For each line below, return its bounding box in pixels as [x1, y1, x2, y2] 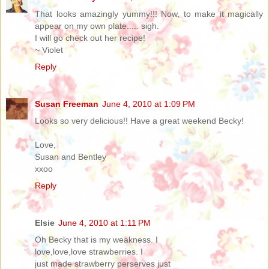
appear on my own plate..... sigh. [35, 20, 159, 31]
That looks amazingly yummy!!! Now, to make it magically [35, 8, 263, 19]
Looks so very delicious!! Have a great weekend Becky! [35, 115, 244, 125]
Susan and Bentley [35, 151, 106, 162]
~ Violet [35, 44, 63, 55]
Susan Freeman [35, 98, 98, 109]
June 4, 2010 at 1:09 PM [102, 98, 195, 109]
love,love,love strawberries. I [35, 246, 143, 256]
